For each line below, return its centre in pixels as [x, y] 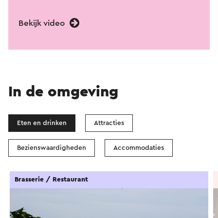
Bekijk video [43, 23]
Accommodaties [139, 148]
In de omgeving [63, 92]
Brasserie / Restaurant [51, 180]
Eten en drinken [42, 123]
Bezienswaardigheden [52, 148]
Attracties [109, 123]
